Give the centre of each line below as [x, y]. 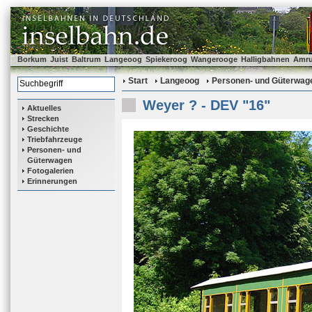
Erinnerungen [52, 181]
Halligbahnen [265, 59]
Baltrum [86, 59]
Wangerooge [214, 59]
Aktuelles [44, 108]
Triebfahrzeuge [55, 139]
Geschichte [48, 129]
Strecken [43, 118]
